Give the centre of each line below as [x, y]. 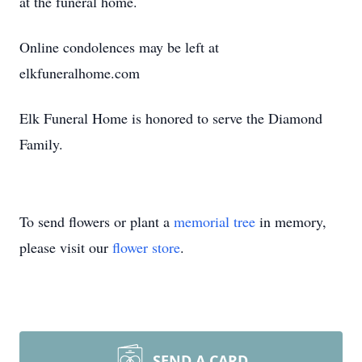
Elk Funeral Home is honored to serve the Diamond [171, 118]
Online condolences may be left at [119, 47]
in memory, [291, 221]
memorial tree [215, 221]
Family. [41, 144]
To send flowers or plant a [97, 221]
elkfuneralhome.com [80, 73]
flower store [146, 247]
